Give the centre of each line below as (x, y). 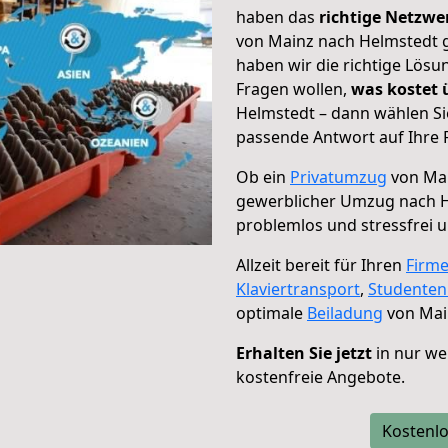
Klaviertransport (298, 289)
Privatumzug (338, 177)
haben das (277, 17)
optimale (271, 313)
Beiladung (345, 313)
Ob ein (263, 177)
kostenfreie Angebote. (320, 377)
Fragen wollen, (293, 89)
